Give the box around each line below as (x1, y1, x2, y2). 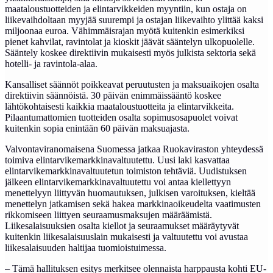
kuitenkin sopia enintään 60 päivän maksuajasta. (5, 123, 190, 133)
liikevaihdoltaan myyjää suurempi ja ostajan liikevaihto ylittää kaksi (5, 15, 263, 25)
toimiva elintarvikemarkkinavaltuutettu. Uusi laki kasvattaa (5, 155, 230, 165)
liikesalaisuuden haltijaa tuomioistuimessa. (5, 243, 166, 253)
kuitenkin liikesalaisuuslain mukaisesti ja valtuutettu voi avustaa (5, 232, 248, 242)
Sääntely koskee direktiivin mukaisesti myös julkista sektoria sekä (5, 48, 256, 58)
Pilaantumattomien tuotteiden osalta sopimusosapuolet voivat (5, 112, 238, 122)
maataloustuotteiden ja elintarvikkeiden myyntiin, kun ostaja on (5, 4, 247, 14)
